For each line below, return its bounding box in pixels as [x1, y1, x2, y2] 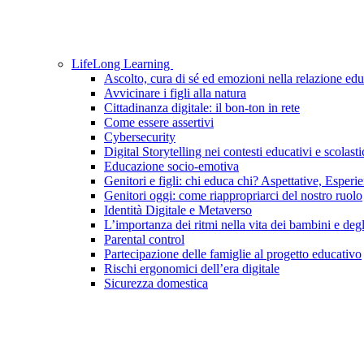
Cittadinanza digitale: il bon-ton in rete [104, 101, 300, 115]
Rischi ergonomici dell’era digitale [104, 262, 279, 276]
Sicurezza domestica [104, 276, 208, 291]
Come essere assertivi [104, 115, 214, 130]
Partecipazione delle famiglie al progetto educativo [104, 247, 362, 262]
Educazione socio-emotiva [104, 159, 239, 174]
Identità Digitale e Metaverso [104, 203, 252, 218]
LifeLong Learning [71, 57, 173, 71]
